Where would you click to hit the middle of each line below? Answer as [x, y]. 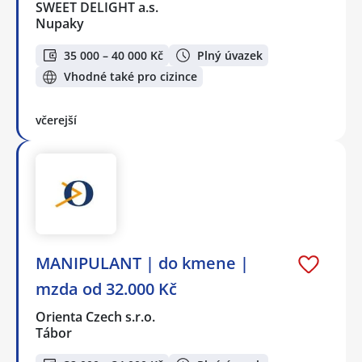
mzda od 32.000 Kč [106, 289]
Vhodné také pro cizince [130, 77]
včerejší [56, 120]
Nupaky [60, 24]
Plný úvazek [230, 55]
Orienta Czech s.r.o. [96, 317]
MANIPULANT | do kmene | [142, 263]
